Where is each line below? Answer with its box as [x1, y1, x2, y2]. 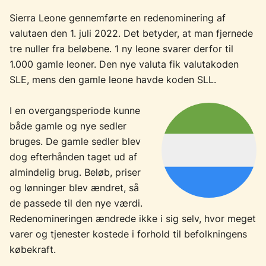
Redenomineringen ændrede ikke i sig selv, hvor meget [9, 212, 256, 224]
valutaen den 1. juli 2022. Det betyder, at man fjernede [9, 27, 253, 40]
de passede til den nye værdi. [9, 197, 142, 209]
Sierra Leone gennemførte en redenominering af [9, 12, 226, 24]
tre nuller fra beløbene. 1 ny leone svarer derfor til [9, 43, 233, 55]
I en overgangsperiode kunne [9, 104, 140, 116]
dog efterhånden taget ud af [9, 150, 137, 163]
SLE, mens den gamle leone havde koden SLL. [9, 74, 216, 86]
